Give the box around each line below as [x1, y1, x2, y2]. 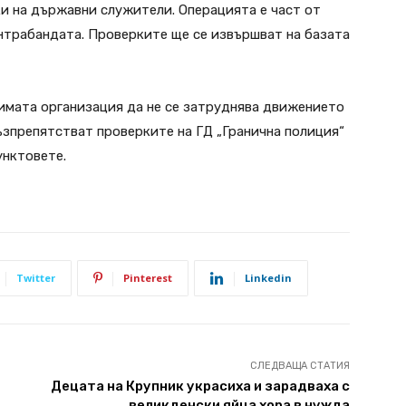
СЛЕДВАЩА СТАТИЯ [249, 360, 350, 372]
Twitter [16, 271, 55, 285]
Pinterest [123, 271, 172, 285]
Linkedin [245, 271, 292, 285]
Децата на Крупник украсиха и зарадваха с [50, 378, 350, 394]
